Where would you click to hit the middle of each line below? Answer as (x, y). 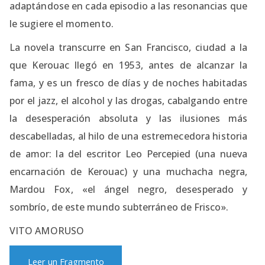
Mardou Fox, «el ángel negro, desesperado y (128, 189)
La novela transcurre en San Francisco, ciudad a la (128, 47)
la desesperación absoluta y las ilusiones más (128, 118)
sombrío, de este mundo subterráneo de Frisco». (119, 207)
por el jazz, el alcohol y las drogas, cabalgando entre (128, 100)
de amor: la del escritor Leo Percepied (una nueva (128, 153)
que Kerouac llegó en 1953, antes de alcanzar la (128, 65)
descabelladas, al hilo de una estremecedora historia (128, 136)
